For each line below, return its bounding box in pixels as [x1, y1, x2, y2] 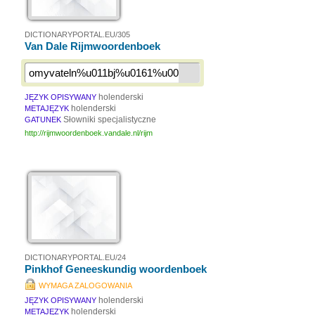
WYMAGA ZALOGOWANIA [39, 281, 132, 290]
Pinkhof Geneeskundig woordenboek [25, 263, 207, 275]
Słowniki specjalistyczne [63, 115, 156, 124]
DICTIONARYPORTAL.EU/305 [25, 30, 130, 39]
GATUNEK [25, 115, 61, 124]
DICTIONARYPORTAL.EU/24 [25, 253, 126, 262]
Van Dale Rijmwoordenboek [25, 40, 160, 52]
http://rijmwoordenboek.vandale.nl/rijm [25, 129, 153, 137]
